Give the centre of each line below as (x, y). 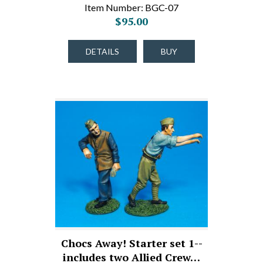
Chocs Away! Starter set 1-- (131, 243)
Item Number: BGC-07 (131, 7)
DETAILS (102, 51)
